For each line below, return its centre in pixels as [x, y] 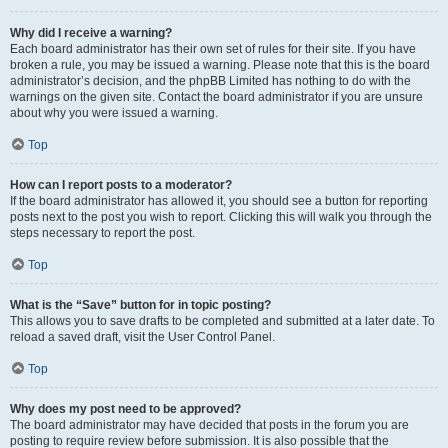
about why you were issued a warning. [114, 113]
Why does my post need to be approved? [125, 409]
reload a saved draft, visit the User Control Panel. [142, 337]
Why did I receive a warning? [91, 33]
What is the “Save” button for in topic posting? [140, 305]
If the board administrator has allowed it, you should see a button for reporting [219, 201]
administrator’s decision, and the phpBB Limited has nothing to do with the [210, 81]
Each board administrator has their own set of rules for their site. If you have [213, 49]
